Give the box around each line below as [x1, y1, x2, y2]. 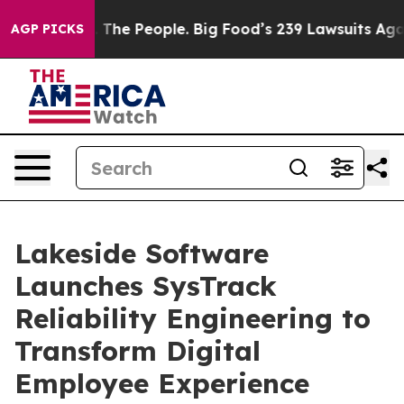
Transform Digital [14, 334, 261, 368]
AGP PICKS [11, 21, 84, 37]
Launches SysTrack [14, 269, 277, 303]
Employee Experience [14, 366, 309, 400]
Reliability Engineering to [14, 301, 371, 335]
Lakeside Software [14, 236, 269, 271]
